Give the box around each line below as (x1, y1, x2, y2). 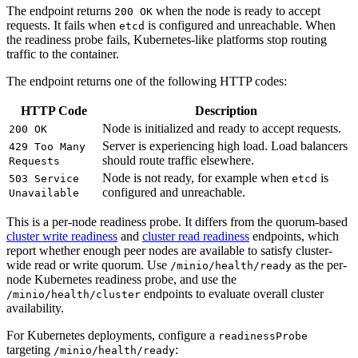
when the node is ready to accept (153, 18, 320, 33)
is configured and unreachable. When (145, 33, 336, 47)
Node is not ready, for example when (102, 185, 292, 200)
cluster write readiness (6, 244, 117, 258)
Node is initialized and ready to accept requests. (102, 136, 341, 150)
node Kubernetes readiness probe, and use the (6, 287, 237, 301)
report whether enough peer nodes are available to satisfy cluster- (6, 258, 332, 272)
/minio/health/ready (170, 274, 292, 287)
